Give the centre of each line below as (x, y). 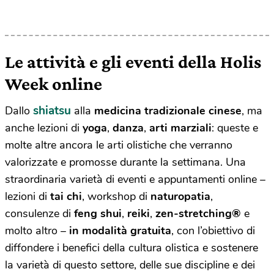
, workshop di (116, 197)
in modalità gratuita (120, 231)
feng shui (98, 214)
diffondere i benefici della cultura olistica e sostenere (131, 248)
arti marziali (180, 128)
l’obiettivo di (226, 231)
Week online (54, 84)
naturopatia (180, 197)
